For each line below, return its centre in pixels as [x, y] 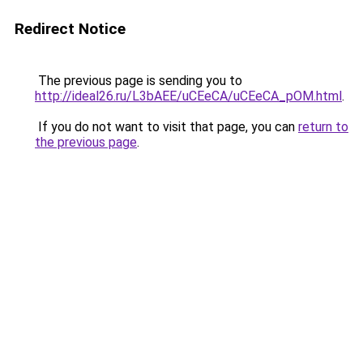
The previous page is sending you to [139, 81]
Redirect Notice [70, 29]
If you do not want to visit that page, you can [167, 127]
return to [323, 127]
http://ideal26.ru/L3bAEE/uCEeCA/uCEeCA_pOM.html [188, 96]
